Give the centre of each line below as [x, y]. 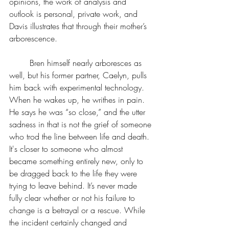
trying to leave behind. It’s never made [74, 186]
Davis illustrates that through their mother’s [79, 26]
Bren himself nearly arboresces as [19, 63]
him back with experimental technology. [78, 87]
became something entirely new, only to [77, 161]
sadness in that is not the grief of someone [82, 124]
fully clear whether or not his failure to [73, 198]
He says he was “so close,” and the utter [78, 112]
